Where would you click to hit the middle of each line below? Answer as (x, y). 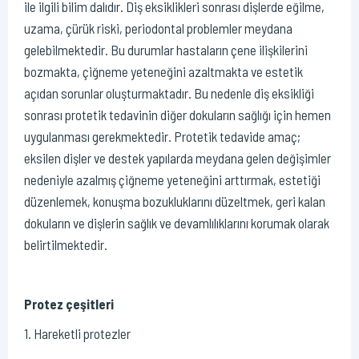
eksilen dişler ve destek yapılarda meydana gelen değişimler (177, 158)
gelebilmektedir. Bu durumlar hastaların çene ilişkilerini (166, 50)
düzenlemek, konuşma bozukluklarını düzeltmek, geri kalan (175, 202)
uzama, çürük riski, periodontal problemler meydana (158, 28)
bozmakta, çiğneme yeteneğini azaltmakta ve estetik (163, 72)
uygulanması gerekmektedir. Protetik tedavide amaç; (162, 137)
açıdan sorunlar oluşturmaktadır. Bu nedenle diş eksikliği (169, 93)
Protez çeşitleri (69, 304)
